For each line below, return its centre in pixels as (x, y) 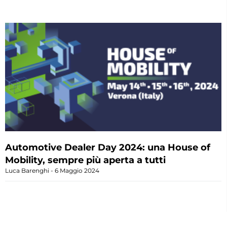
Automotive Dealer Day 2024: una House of (108, 147)
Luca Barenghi (28, 170)
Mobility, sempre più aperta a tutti (85, 160)
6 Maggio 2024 (76, 170)
